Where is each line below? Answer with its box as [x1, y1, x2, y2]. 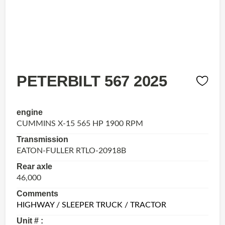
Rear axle [17, 162, 53, 171]
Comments [17, 189, 59, 198]
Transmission [17, 135, 69, 144]
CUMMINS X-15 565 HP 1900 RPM [17, 119, 144, 128]
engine [17, 107, 43, 117]
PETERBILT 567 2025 [17, 72, 167, 89]
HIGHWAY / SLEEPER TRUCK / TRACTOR [17, 200, 167, 209]
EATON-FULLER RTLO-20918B [17, 146, 127, 155]
